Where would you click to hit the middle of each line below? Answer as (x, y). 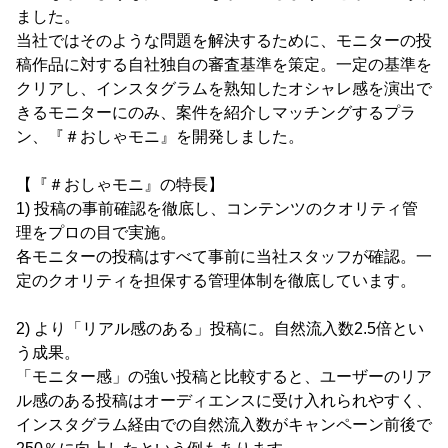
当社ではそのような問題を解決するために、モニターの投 (224, 41)
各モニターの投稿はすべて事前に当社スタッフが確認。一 (224, 257)
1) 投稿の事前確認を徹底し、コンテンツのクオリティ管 (217, 209)
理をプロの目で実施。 (96, 233)
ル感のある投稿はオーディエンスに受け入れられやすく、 (224, 401)
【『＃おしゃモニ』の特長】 (120, 185)
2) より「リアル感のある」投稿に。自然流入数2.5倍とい (220, 329)
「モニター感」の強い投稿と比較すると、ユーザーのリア (224, 377)
